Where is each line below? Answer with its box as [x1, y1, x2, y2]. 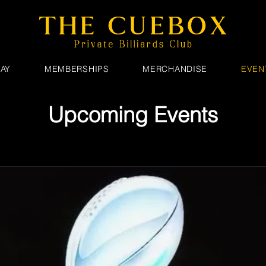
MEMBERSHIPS [44, 64, 109, 74]
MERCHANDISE [142, 64, 208, 74]
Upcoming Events [48, 102, 218, 128]
